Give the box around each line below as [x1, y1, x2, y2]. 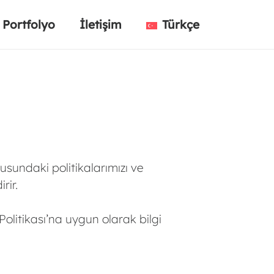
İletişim [80, 17, 122, 32]
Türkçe [162, 17, 199, 32]
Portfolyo [2, 17, 56, 32]
